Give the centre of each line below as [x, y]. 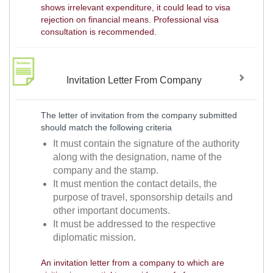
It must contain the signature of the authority [147, 144]
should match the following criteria [106, 127]
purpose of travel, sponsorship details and [143, 197]
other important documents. [112, 211]
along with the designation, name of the [138, 157]
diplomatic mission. [95, 238]
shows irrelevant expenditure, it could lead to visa [135, 8]
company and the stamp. [106, 171]
